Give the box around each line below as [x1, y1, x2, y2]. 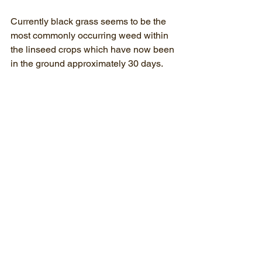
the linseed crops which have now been [11, 44, 177, 55]
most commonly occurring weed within [11, 30, 171, 41]
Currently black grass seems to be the [11, 16, 168, 27]
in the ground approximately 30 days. [11, 58, 163, 69]
